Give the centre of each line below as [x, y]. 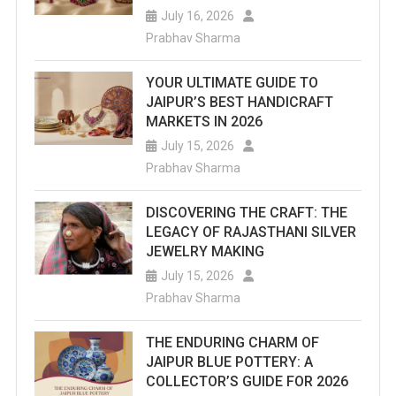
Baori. [354, 186]
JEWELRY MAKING [205, 251]
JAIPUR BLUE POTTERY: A [229, 362]
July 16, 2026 [197, 15]
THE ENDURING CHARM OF [232, 342]
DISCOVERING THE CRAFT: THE [246, 212]
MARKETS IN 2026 [204, 121]
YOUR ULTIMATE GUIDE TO [232, 82]
